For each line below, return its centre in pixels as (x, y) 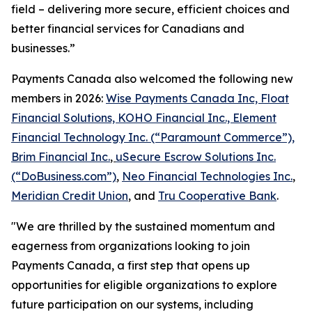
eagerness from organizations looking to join (131, 246)
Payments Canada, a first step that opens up (131, 265)
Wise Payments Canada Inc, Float (197, 98)
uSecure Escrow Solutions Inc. (196, 157)
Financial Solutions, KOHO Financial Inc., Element (144, 118)
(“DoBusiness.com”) (64, 176)
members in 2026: (58, 98)
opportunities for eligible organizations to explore (144, 285)
